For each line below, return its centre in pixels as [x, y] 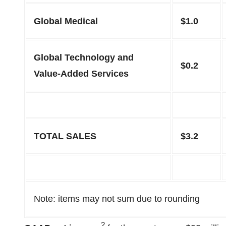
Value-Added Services [81, 74]
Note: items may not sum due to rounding [117, 199]
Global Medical [66, 21]
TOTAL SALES [65, 136]
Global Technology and [84, 58]
